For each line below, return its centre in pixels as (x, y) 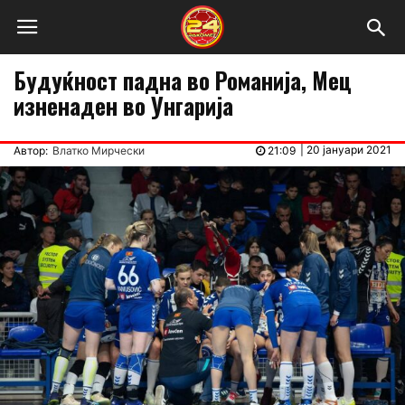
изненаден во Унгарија (123, 105)
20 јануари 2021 (349, 150)
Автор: (31, 151)
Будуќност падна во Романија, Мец (183, 80)
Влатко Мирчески (99, 151)
